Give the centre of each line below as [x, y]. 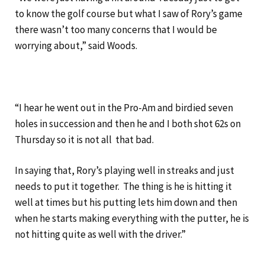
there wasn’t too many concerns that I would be [116, 29]
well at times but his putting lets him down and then [126, 203]
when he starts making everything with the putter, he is [132, 219]
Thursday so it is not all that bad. [84, 139]
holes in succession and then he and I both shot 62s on [128, 123]
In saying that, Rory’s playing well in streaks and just [125, 171]
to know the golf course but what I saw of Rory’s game [129, 13]
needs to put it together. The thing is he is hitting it [123, 187]
